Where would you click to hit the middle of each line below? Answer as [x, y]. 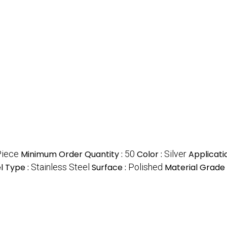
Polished [145, 167]
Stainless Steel [60, 167]
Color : [150, 155]
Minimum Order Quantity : [73, 155]
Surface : [110, 168]
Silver [175, 154]
